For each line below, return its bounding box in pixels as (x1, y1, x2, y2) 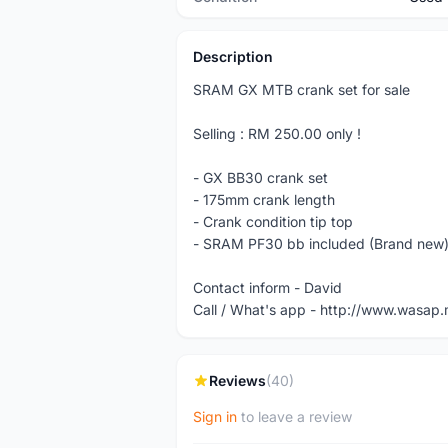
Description (193, 48, 273, 65)
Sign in (193, 408, 237, 425)
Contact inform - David (193, 279, 342, 296)
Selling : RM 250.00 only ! (193, 125, 361, 142)
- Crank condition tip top (193, 213, 353, 230)
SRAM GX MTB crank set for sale (193, 81, 410, 98)
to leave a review (237, 408, 352, 425)
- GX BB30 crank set (193, 169, 328, 186)
